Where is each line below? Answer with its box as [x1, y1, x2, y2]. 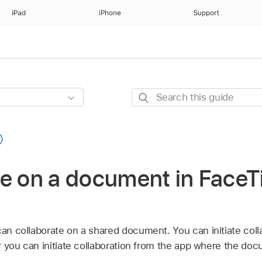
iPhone [98, 9, 121, 17]
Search [131, 89, 163, 102]
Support [194, 9, 220, 17]
